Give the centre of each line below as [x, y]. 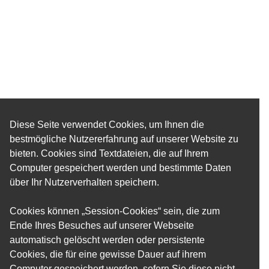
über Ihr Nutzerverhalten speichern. [84, 182]
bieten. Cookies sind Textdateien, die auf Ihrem [109, 153]
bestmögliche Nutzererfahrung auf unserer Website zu [124, 139]
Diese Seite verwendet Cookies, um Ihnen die [107, 124]
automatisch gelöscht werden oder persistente [107, 240]
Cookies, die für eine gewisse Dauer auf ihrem [108, 254]
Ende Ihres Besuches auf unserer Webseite [102, 225]
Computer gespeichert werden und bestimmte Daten [120, 168]
